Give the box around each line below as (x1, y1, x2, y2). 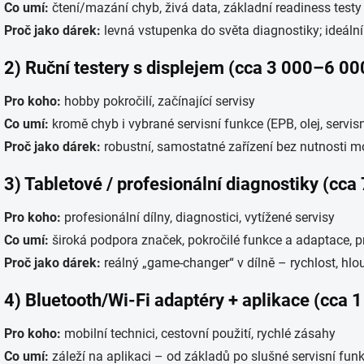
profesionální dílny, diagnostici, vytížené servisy (61, 210, 335, 225)
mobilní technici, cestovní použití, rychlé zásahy (61, 326, 336, 341)
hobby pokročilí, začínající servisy (61, 93, 255, 109)
